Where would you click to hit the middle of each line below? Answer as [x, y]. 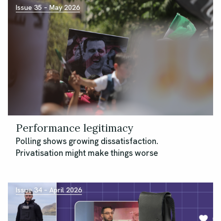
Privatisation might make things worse [87, 153]
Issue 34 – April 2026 [49, 190]
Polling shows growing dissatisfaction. [87, 141]
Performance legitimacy [74, 128]
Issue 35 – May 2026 [48, 8]
